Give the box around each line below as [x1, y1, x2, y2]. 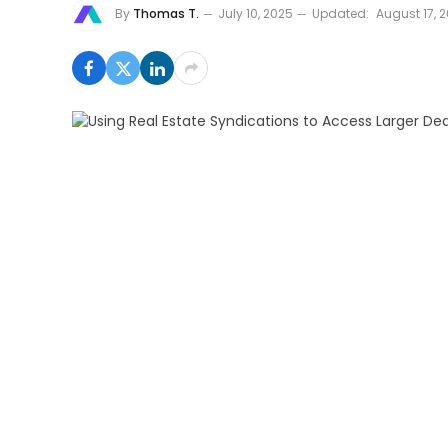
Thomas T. [133, 5, 199, 23]
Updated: [312, 5, 369, 23]
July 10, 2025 [218, 5, 293, 23]
